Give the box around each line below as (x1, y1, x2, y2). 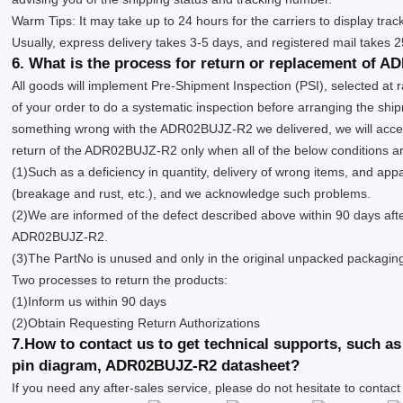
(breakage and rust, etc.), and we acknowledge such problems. (12, 186, 372, 201)
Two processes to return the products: (12, 273, 228, 288)
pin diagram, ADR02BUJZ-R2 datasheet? (12, 357, 300, 375)
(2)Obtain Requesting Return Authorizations (12, 316, 261, 331)
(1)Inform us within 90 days (12, 294, 167, 309)
